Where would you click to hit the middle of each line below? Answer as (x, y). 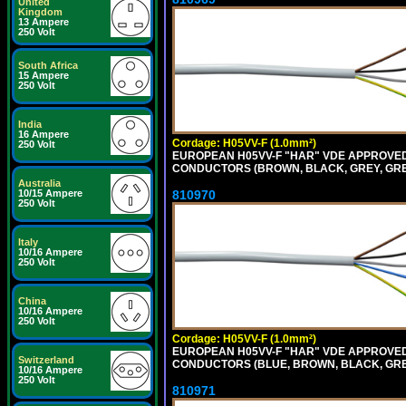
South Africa (48, 65)
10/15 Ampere (50, 193)
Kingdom (40, 12)
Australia (39, 183)
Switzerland (46, 360)
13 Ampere (43, 22)
